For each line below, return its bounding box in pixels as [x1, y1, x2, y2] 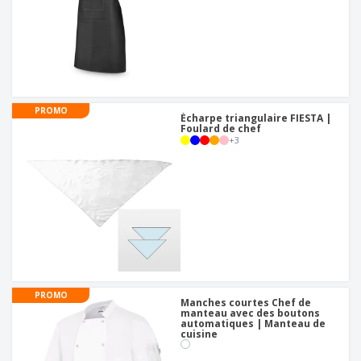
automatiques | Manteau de [180, 317, 326, 331]
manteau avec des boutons [180, 306, 320, 321]
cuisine [180, 327, 218, 342]
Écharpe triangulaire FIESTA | [180, 111, 331, 126]
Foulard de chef [180, 122, 261, 136]
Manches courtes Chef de [180, 296, 311, 310]
